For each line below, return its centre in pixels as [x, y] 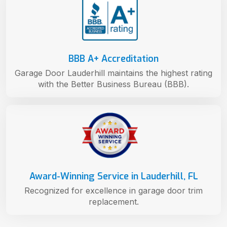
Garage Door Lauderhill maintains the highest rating [113, 73]
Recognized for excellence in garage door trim [113, 191]
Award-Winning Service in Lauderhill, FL [113, 177]
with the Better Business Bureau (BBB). [113, 84]
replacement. [113, 202]
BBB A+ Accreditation [113, 59]
